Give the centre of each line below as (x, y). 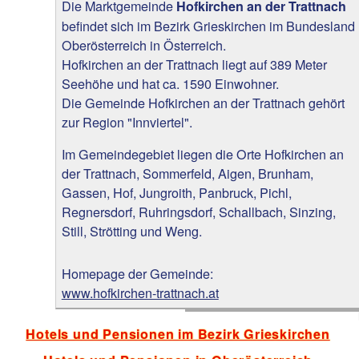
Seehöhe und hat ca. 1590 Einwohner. (170, 84)
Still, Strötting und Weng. (131, 231)
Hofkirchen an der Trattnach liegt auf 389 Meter (194, 65)
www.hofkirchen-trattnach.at (140, 293)
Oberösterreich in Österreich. (143, 45)
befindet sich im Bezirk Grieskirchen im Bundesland (208, 26)
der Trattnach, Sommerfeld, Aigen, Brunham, (187, 173)
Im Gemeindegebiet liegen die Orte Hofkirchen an (202, 154)
